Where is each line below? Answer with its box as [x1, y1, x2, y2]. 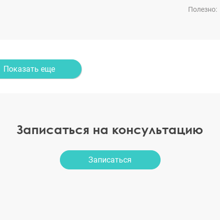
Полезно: [188, 5, 217, 13]
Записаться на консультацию [17, 122, 203, 137]
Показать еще [3, 64, 55, 74]
